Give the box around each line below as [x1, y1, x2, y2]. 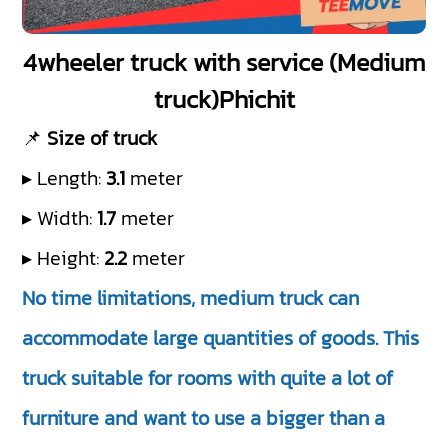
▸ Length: [22, 162, 107, 193]
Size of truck [47, 122, 158, 153]
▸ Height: [22, 242, 105, 273]
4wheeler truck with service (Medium [23, 42, 425, 81]
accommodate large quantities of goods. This [22, 322, 420, 353]
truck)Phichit [153, 79, 295, 118]
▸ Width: [22, 202, 98, 233]
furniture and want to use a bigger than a [22, 402, 386, 433]
